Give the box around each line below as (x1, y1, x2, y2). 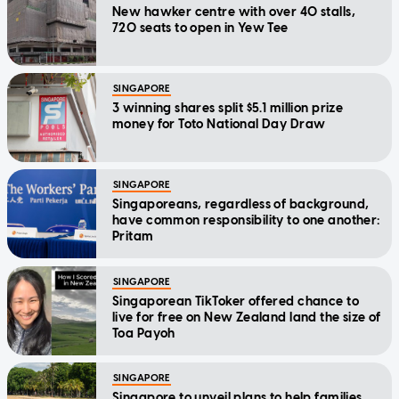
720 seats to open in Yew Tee (112, 20, 289, 36)
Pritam (112, 228, 154, 244)
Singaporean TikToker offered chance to (112, 293, 359, 309)
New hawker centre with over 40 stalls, (112, 4, 355, 20)
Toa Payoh (112, 325, 175, 341)
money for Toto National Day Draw (112, 116, 326, 132)
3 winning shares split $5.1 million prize (112, 100, 344, 116)
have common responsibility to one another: (112, 212, 381, 228)
